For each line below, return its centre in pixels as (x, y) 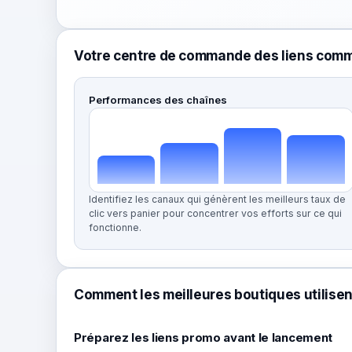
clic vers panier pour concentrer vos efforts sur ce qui (215, 213)
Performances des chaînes (158, 100)
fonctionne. (115, 227)
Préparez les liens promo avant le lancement (203, 337)
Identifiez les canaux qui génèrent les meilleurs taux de (217, 199)
